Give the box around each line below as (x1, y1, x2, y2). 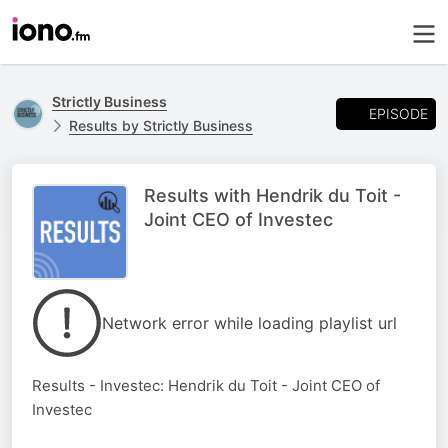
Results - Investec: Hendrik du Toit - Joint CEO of (32, 376, 380, 395)
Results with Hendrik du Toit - (144, 185, 401, 206)
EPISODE (369, 104, 428, 122)
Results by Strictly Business (69, 117, 253, 134)
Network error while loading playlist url (102, 313, 397, 333)
